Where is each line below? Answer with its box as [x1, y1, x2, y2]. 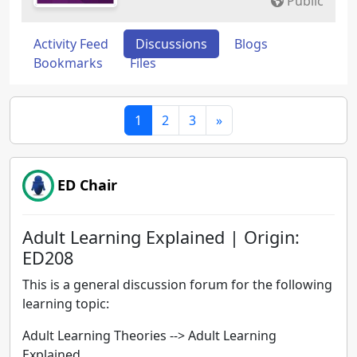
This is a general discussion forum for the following [22, 276, 332, 293]
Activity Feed [33, 35, 108, 53]
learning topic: [22, 295, 109, 312]
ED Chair [57, 175, 117, 194]
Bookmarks [33, 54, 103, 72]
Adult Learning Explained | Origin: [22, 226, 300, 249]
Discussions [135, 35, 207, 53]
